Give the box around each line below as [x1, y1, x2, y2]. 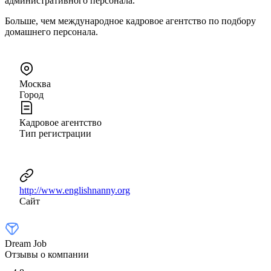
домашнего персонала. [5, 26, 98, 37]
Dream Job [5, 238, 47, 249]
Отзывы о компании [5, 249, 89, 260]
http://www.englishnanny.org [19, 184, 130, 195]
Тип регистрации [19, 128, 91, 139]
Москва [19, 78, 51, 89]
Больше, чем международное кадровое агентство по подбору [5, 15, 256, 26]
